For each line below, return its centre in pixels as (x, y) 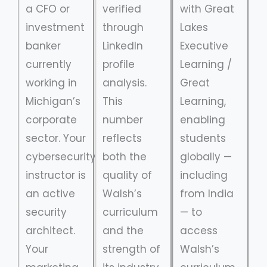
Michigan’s (53, 102)
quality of (128, 176)
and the (123, 231)
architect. (50, 231)
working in (51, 83)
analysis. (125, 83)
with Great (207, 9)
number (123, 120)
